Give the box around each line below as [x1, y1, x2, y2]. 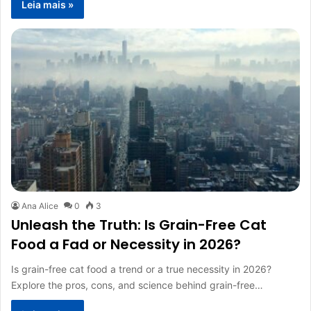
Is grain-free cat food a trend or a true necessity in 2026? [11, 262, 271, 275]
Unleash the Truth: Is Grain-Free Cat [11, 215, 267, 235]
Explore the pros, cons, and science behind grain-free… [11, 278, 263, 291]
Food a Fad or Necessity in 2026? [11, 234, 241, 254]
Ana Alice [22, 200, 58, 211]
